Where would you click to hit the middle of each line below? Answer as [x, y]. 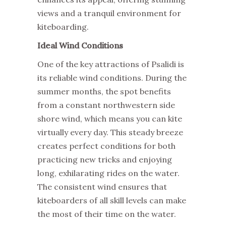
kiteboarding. [63, 27]
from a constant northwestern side [106, 105]
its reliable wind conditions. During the [112, 78]
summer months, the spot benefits [104, 91]
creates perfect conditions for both [106, 146]
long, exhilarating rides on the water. [108, 173]
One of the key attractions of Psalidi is [111, 64]
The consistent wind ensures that [102, 187]
